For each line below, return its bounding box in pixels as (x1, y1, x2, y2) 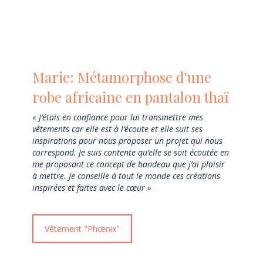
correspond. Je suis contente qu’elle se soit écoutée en (32, 147, 229, 159)
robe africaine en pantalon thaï (32, 87, 228, 107)
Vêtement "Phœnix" (45, 223, 120, 235)
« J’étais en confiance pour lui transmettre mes (32, 112, 203, 123)
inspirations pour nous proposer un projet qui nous (32, 135, 222, 147)
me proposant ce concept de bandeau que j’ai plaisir (32, 159, 225, 170)
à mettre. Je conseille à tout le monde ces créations (32, 170, 220, 182)
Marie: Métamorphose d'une (32, 68, 211, 87)
